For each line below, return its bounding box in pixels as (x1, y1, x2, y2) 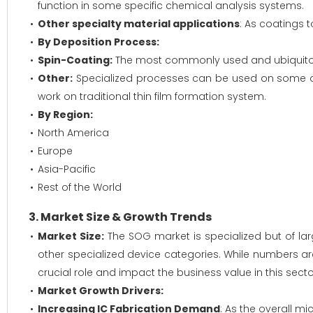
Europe (38, 144, 73, 158)
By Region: (38, 108, 93, 122)
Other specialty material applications (38, 17, 240, 31)
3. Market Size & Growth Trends (29, 209, 212, 225)
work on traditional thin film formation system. (38, 89, 266, 103)
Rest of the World (38, 180, 122, 194)
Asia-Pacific (38, 162, 96, 176)
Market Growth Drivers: (38, 284, 163, 298)
